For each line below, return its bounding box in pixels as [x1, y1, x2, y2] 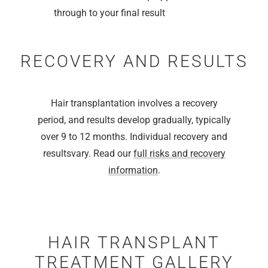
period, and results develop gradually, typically [37, 114, 231, 126]
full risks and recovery [133, 148, 226, 159]
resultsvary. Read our [42, 148, 133, 159]
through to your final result [54, 7, 165, 19]
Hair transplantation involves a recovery [50, 98, 218, 109]
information [108, 165, 158, 176]
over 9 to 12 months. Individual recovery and [41, 131, 227, 142]
